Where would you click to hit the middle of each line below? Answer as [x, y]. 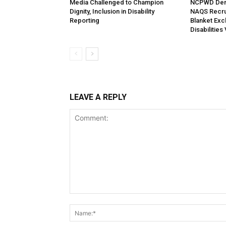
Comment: [86, 199]
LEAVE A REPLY [98, 97]
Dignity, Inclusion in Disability [112, 12]
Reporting [84, 21]
